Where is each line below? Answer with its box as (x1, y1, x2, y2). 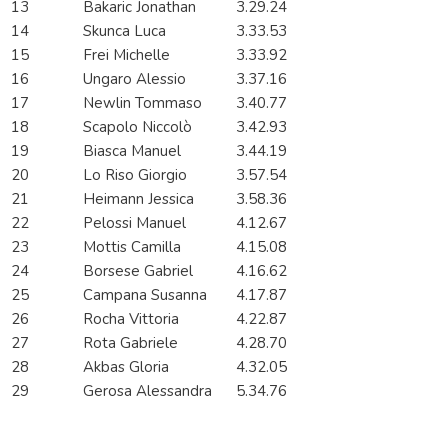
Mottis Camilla (83, 237, 185, 258)
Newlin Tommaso (83, 93, 206, 114)
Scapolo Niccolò (83, 117, 196, 138)
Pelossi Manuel (83, 213, 190, 234)
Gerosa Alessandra (83, 381, 216, 402)
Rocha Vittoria (83, 309, 183, 330)
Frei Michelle (83, 45, 174, 66)
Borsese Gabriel (83, 261, 197, 282)
